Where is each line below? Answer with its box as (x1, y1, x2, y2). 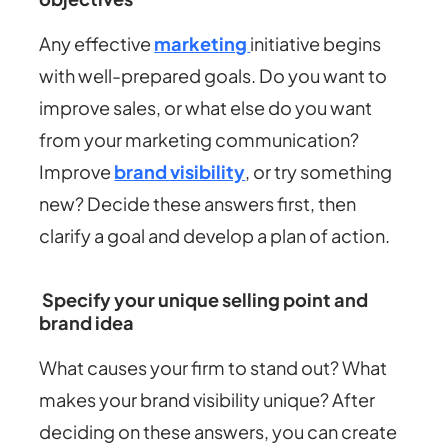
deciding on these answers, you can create (39, 420, 398, 444)
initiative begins (250, 31, 382, 55)
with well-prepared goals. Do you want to (39, 63, 388, 87)
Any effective (39, 31, 155, 55)
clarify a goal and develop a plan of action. (39, 223, 391, 247)
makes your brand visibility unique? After (39, 388, 376, 412)
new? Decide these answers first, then (39, 191, 357, 215)
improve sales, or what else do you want (39, 95, 373, 119)
